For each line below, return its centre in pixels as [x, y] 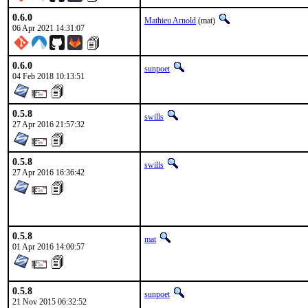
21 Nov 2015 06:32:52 [49, 302]
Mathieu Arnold [170, 21]
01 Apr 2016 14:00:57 [48, 247]
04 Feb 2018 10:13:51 [48, 76]
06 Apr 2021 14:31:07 [48, 28]
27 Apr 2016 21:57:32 [48, 124]
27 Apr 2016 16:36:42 [48, 173]
